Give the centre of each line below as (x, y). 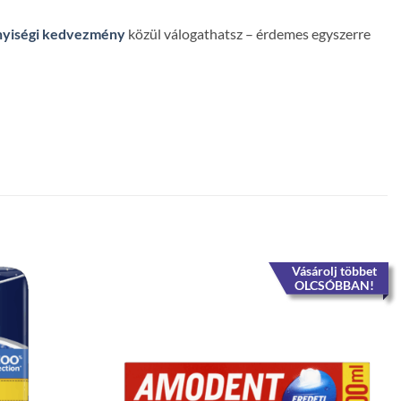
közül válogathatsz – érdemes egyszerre (248, 34)
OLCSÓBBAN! (335, 285)
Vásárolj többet (335, 270)
